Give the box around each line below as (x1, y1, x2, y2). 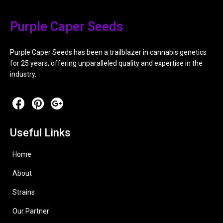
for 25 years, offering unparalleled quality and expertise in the (10, 59, 203, 68)
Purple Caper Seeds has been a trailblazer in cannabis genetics (10, 48, 207, 57)
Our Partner (12, 207, 49, 216)
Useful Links (10, 126, 71, 139)
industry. (10, 70, 36, 79)
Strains (12, 188, 35, 197)
